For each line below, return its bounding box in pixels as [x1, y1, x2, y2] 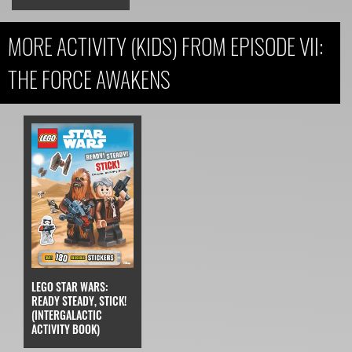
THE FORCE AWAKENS [8, 62, 170, 95]
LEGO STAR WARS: [31, 278, 108, 295]
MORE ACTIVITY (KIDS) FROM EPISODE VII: [8, 29, 323, 62]
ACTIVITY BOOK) [31, 321, 100, 338]
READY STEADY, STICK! [31, 292, 126, 310]
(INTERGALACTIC [31, 306, 102, 324]
